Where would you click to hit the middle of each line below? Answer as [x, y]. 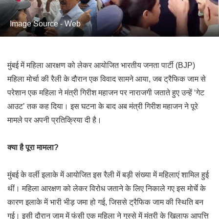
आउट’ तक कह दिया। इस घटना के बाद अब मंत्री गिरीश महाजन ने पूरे [103, 106]
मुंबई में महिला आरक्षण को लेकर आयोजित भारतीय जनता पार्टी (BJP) [101, 65]
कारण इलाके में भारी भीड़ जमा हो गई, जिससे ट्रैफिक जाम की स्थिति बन [105, 202]
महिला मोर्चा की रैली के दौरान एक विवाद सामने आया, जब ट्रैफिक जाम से [107, 79]
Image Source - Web [45, 24]
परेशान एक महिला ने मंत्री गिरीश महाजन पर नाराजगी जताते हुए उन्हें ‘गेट [106, 93]
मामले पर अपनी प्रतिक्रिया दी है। [55, 120]
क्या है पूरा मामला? [33, 147]
